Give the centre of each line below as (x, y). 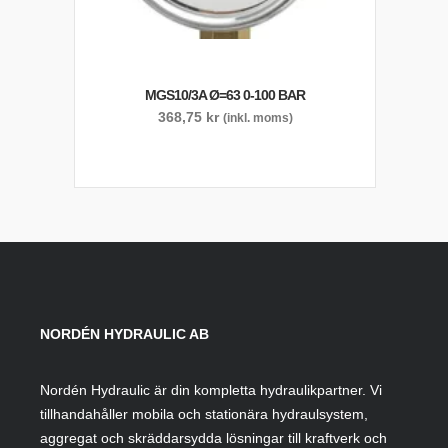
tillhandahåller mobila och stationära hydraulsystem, (204, 414)
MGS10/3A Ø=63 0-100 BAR (225, 95)
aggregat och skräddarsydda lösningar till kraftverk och (213, 438)
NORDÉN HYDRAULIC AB (124, 334)
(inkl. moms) (257, 117)
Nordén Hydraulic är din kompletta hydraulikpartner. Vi (211, 390)
